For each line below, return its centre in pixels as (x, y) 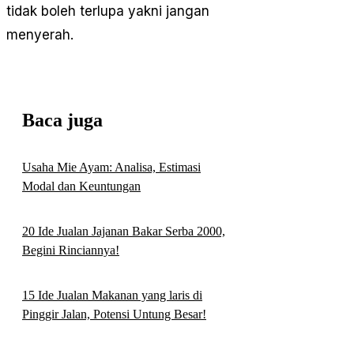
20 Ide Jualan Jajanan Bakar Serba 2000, (124, 231)
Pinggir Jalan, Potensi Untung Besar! (114, 314)
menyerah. (40, 35)
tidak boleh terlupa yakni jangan (108, 11)
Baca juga (62, 121)
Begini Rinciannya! (71, 250)
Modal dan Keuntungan (81, 186)
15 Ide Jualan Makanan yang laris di (112, 296)
